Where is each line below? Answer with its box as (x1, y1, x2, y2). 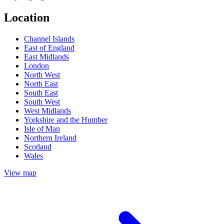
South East (24, 88, 58, 97)
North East (24, 79, 58, 88)
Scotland (24, 142, 51, 151)
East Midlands (24, 52, 69, 61)
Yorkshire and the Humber (24, 115, 107, 124)
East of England (24, 43, 74, 52)
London (24, 61, 49, 70)
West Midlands (24, 106, 71, 115)
